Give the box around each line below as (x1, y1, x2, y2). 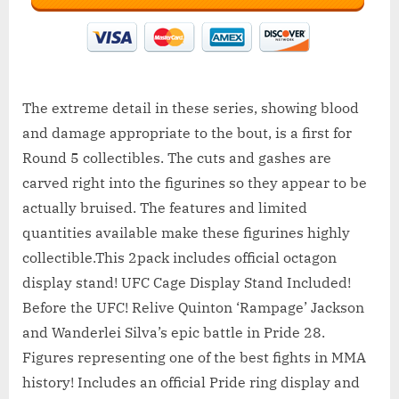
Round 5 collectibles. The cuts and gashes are (22, 149, 331, 167)
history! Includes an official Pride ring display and (22, 373, 360, 392)
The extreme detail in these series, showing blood (22, 99, 359, 118)
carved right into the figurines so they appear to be (22, 174, 367, 192)
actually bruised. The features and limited (22, 199, 307, 217)
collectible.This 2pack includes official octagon (22, 248, 337, 267)
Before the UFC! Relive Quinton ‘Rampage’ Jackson (22, 298, 364, 317)
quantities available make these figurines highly (22, 224, 350, 242)
